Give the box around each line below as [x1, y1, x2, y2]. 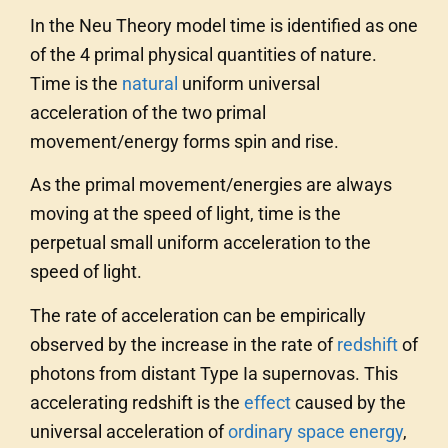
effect [244, 391, 291, 413]
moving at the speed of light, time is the [30, 203, 341, 225]
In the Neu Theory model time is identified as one [30, 14, 418, 36]
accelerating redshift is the [30, 391, 244, 413]
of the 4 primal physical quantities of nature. [30, 43, 377, 65]
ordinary [228, 420, 293, 442]
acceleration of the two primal [30, 101, 266, 123]
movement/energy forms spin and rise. [30, 130, 339, 152]
